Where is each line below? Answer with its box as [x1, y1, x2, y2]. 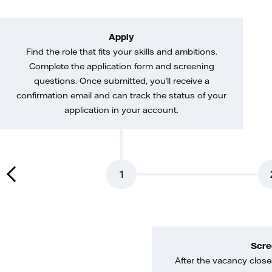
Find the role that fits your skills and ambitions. [25, 46, 217, 57]
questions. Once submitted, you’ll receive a [33, 75, 209, 86]
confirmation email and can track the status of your [16, 90, 226, 101]
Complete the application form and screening [29, 61, 214, 72]
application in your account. [64, 104, 178, 115]
